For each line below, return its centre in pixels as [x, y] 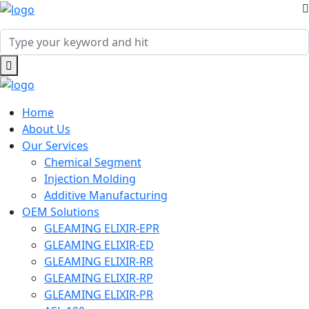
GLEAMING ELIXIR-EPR [102, 229]
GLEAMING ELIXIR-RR [99, 262]
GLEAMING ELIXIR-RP [99, 278]
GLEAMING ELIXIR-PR [99, 295]
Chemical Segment [93, 162]
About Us [46, 129]
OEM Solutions [61, 212]
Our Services [55, 146]
